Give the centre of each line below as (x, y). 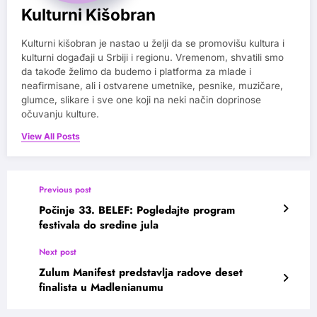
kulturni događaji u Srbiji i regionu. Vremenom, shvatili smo (152, 57)
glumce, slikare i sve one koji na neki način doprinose (141, 99)
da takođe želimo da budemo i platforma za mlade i (136, 71)
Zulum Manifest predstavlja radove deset (141, 272)
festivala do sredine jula (99, 225)
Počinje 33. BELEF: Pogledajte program (137, 210)
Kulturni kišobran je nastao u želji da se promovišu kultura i (153, 43)
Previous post (65, 189)
